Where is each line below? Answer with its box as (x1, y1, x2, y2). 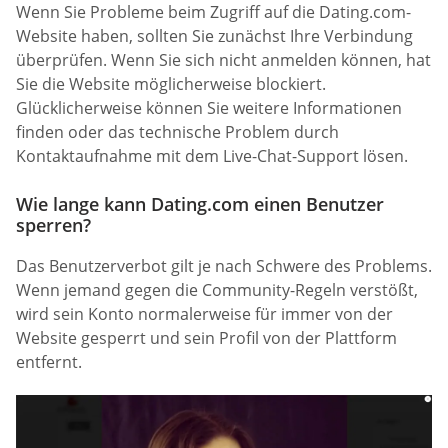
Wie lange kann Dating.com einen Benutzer (16, 191, 384, 216)
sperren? (16, 212, 91, 237)
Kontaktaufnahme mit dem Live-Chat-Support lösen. (16, 145, 408, 168)
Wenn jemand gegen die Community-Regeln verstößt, (16, 278, 418, 301)
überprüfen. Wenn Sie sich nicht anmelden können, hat (16, 49, 431, 72)
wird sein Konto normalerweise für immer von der (16, 302, 393, 325)
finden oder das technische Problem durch (16, 121, 339, 144)
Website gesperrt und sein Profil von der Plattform (16, 326, 397, 349)
